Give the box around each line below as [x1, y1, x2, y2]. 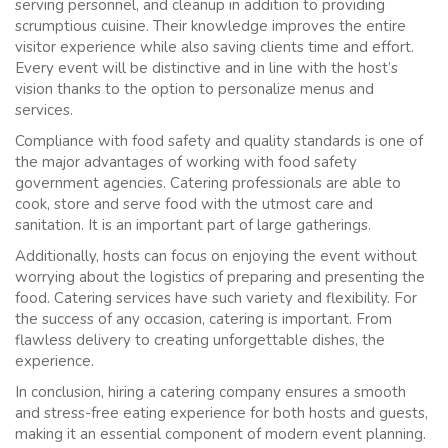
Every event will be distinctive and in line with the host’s [15, 57, 398, 78]
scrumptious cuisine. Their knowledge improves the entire [15, 15, 406, 36]
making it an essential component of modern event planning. [15, 423, 426, 444]
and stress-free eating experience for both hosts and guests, [15, 402, 428, 423]
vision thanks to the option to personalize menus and [15, 78, 374, 99]
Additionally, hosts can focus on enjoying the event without [15, 245, 417, 266]
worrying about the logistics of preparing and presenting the [15, 266, 425, 287]
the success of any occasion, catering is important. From [15, 308, 392, 329]
